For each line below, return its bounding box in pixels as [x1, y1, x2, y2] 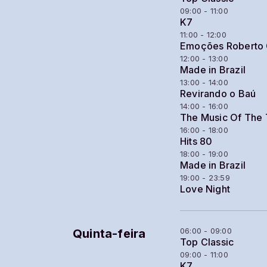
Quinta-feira [73, 226, 146, 241]
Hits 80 [180, 136, 213, 147]
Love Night [180, 184, 231, 195]
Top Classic [180, 237, 234, 248]
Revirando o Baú [180, 88, 256, 100]
